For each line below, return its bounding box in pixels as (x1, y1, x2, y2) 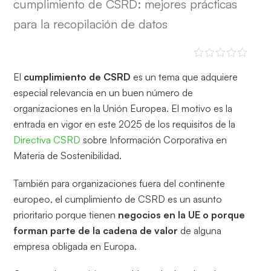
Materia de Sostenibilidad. (13, 149, 122, 162)
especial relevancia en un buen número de (13, 86, 194, 99)
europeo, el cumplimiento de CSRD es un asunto (13, 192, 223, 205)
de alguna (178, 224, 222, 237)
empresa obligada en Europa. (13, 240, 137, 252)
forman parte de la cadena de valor (13, 224, 178, 237)
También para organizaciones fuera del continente (13, 177, 226, 189)
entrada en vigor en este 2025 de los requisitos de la (13, 117, 236, 130)
